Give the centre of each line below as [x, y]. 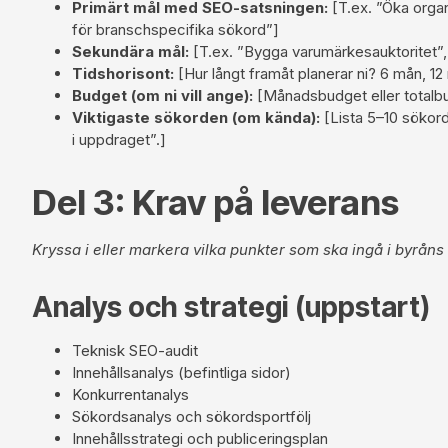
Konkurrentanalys [130, 394]
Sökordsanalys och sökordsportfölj [191, 416]
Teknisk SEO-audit [135, 350]
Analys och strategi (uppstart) [231, 306]
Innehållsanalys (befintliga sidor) [181, 372]
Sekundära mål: [130, 51]
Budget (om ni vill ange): [162, 95]
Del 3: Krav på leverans [215, 201]
